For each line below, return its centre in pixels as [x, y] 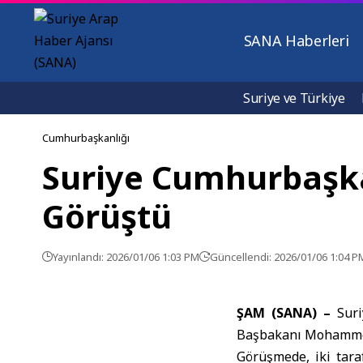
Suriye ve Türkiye [294, 98]
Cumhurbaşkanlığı [86, 138]
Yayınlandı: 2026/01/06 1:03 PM [126, 257]
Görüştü [107, 216]
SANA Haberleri [296, 41]
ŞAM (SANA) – [284, 313]
